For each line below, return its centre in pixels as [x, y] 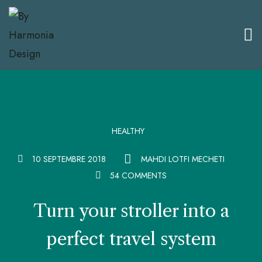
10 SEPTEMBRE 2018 [69, 159]
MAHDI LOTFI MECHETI [182, 159]
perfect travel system [131, 239]
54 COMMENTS [138, 175]
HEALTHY [128, 131]
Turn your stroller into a [131, 211]
